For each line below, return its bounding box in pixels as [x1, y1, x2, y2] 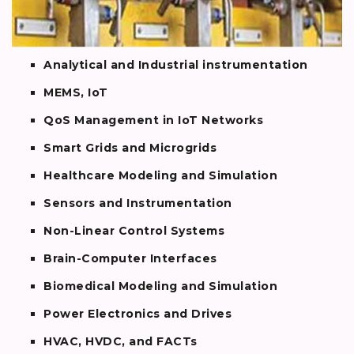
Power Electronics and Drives [43, 307, 232, 322]
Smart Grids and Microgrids [43, 141, 217, 156]
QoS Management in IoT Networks [43, 113, 263, 128]
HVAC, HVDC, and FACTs [43, 334, 198, 349]
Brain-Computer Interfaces [43, 251, 217, 266]
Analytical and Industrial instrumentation [43, 58, 308, 73]
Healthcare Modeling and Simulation [43, 168, 277, 183]
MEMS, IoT [43, 85, 108, 100]
